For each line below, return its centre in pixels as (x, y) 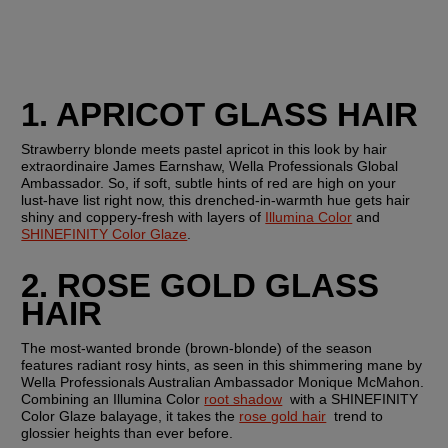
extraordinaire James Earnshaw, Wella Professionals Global (210, 166)
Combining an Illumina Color (113, 399)
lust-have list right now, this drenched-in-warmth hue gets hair (216, 200)
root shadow (243, 399)
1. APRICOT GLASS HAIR (220, 115)
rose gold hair (283, 416)
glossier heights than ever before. (127, 433)
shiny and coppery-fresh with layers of (143, 217)
